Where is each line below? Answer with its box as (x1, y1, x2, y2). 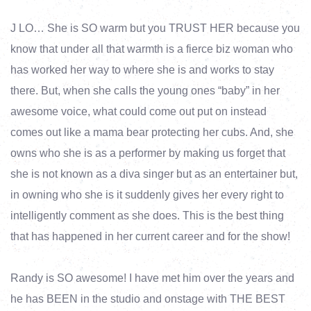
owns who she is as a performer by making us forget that (10, 147, 285, 159)
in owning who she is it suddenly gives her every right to (10, 189, 284, 201)
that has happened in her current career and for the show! (10, 230, 293, 242)
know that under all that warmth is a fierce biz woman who (10, 43, 293, 55)
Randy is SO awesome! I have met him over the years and (10, 272, 294, 284)
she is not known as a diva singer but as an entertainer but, (10, 168, 298, 180)
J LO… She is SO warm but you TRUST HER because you (10, 22, 300, 34)
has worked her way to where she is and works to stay (10, 64, 274, 76)
